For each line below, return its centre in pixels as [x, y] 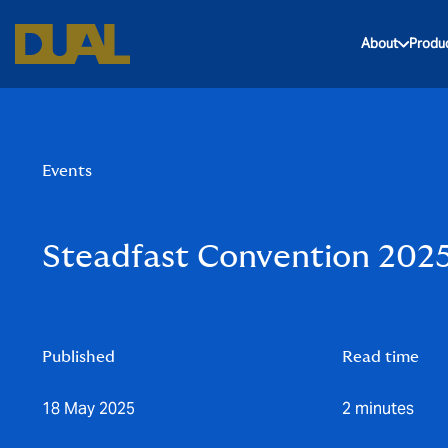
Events [67, 171]
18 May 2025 [88, 408]
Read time [380, 357]
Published [78, 357]
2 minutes [378, 408]
